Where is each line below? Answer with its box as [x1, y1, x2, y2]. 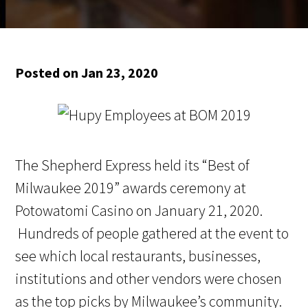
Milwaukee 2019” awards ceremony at [15, 178, 247, 198]
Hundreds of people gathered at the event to [15, 223, 289, 243]
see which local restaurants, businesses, [15, 246, 261, 266]
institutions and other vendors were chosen [15, 269, 283, 289]
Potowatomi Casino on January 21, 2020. [15, 201, 263, 221]
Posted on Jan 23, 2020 [15, 64, 159, 82]
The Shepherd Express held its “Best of [15, 155, 250, 175]
